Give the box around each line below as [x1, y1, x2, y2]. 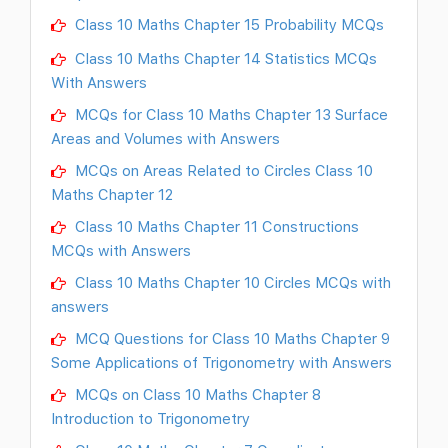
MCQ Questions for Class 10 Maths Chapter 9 [71, 328, 390, 347]
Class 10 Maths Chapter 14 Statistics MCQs [71, 48, 377, 67]
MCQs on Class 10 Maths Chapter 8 [71, 384, 321, 403]
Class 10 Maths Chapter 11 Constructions [71, 216, 359, 235]
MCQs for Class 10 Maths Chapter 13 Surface [71, 104, 388, 123]
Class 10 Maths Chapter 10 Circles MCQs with [71, 272, 391, 291]
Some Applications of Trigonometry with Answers [51, 352, 392, 371]
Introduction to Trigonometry [51, 408, 250, 427]
